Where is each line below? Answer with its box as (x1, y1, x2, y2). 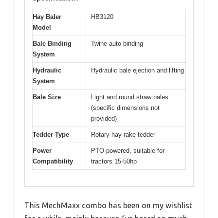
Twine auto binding (91, 39, 143, 47)
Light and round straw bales (91, 93, 168, 101)
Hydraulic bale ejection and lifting (91, 66, 184, 74)
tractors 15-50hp (91, 157, 137, 165)
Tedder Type (33, 130, 69, 138)
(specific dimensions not (91, 104, 160, 111)
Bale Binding (33, 39, 72, 47)
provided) (91, 114, 117, 122)
